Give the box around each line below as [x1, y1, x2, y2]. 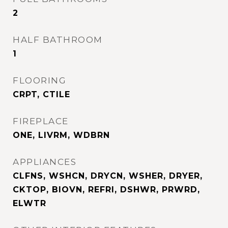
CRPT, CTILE [13, 90, 70, 99]
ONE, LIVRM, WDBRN [13, 130, 110, 140]
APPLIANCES [13, 157, 76, 167]
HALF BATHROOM [13, 35, 103, 45]
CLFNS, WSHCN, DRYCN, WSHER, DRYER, [13, 171, 203, 181]
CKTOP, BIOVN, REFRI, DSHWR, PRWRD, [13, 185, 200, 194]
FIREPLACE [13, 116, 69, 126]
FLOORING [13, 75, 66, 85]
